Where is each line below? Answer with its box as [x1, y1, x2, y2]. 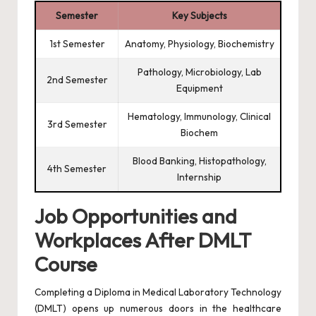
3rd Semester [47, 118, 107, 131]
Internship [177, 171, 221, 184]
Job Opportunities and [35, 203, 237, 229]
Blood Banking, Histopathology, [132, 154, 267, 168]
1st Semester [49, 37, 105, 51]
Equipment [176, 82, 223, 95]
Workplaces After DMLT [35, 227, 251, 253]
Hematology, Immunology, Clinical [128, 110, 271, 123]
